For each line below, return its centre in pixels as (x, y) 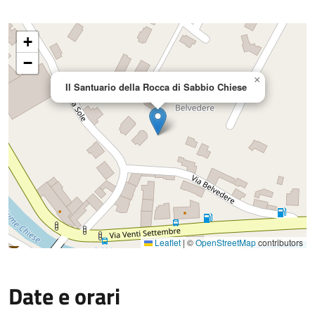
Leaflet (167, 243)
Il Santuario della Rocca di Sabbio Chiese (156, 87)
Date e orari (64, 296)
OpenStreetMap (226, 243)
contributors (279, 243)
